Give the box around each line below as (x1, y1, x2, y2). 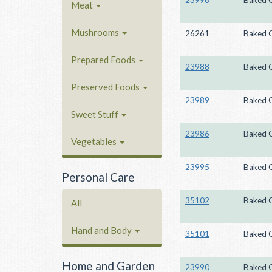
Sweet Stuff (71, 108, 120, 120)
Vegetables (71, 135, 118, 147)
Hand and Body (71, 225, 134, 236)
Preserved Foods (71, 81, 141, 92)
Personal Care (62, 169, 135, 184)
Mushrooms (71, 26, 121, 38)
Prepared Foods (71, 53, 137, 65)
